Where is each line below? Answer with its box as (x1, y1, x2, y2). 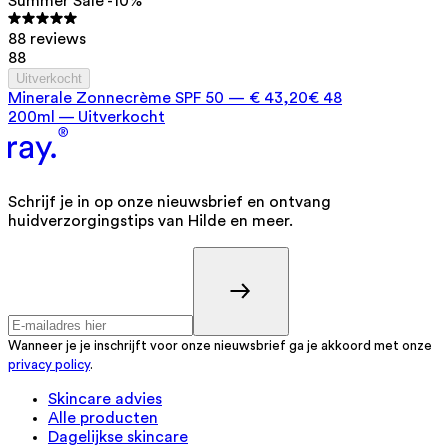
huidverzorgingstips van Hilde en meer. (8, 212, 293, 229)
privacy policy (8, 357, 90, 372)
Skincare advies (48, 390, 162, 407)
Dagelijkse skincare (48, 428, 188, 445)
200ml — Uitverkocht (8, 109, 165, 126)
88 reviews (8, 31, 86, 48)
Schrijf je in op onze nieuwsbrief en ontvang (8, 193, 331, 210)
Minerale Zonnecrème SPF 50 (8, 90, 224, 107)
